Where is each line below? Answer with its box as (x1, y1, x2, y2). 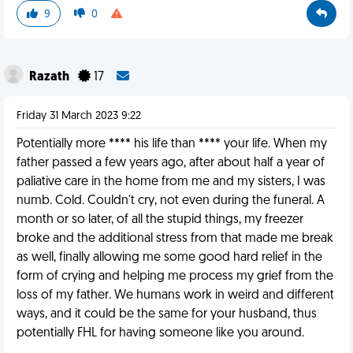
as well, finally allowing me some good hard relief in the (17, 251, 322, 264)
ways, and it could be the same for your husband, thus (17, 308, 317, 321)
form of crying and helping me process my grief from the (17, 270, 333, 283)
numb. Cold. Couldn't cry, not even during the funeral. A (17, 195, 325, 207)
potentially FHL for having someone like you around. (17, 327, 304, 340)
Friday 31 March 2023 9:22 (17, 110, 141, 122)
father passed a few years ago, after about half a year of (17, 157, 325, 169)
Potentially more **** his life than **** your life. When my (17, 138, 327, 150)
